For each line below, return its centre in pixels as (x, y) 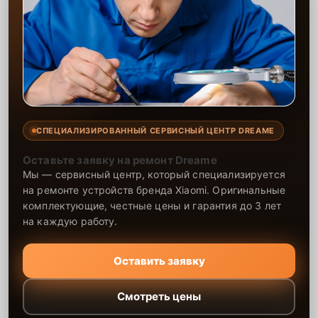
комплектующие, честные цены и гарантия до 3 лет (152, 205)
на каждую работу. (70, 221)
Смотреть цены (159, 297)
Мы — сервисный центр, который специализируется (154, 174)
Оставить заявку (159, 261)
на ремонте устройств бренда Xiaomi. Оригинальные (154, 190)
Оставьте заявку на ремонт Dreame (120, 160)
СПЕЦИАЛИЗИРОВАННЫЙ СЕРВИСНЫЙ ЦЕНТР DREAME (156, 130)
